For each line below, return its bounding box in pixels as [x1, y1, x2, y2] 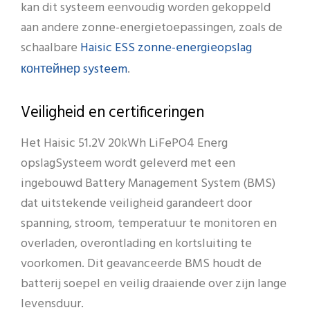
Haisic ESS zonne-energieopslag [80, 37, 252, 62]
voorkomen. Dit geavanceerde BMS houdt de [21, 254, 262, 275]
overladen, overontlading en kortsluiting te [21, 234, 252, 255]
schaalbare [21, 38, 80, 59]
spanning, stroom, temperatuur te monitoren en [21, 214, 277, 235]
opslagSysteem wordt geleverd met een [21, 154, 235, 174]
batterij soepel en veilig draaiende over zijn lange [21, 274, 286, 295]
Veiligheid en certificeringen [21, 100, 204, 125]
